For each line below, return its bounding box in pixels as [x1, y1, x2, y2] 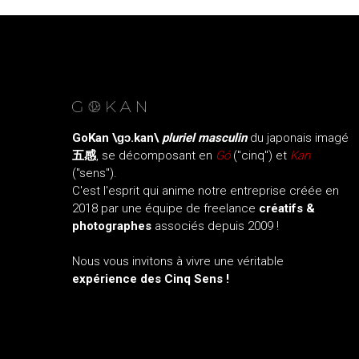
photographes [71, 219, 151, 233]
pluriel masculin [161, 131, 247, 145]
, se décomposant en [95, 148, 216, 163]
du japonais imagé [249, 131, 349, 145]
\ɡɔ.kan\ [108, 131, 162, 145]
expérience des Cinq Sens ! [71, 272, 229, 286]
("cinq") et [229, 148, 290, 163]
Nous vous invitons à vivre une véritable [71, 254, 284, 268]
